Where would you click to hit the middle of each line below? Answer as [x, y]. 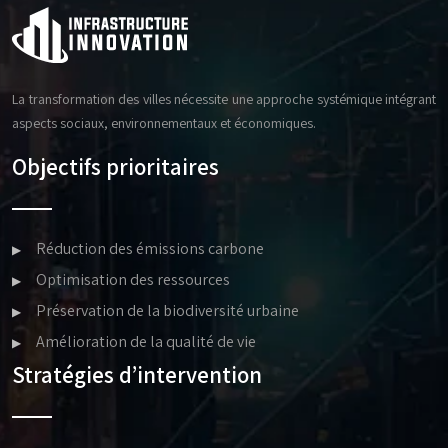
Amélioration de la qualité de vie [146, 342]
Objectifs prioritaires [115, 167]
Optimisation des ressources [133, 280]
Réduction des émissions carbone [150, 249]
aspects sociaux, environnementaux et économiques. [164, 123]
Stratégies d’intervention [137, 375]
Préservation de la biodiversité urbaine [167, 311]
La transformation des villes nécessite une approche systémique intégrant [224, 99]
